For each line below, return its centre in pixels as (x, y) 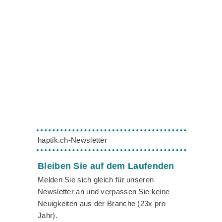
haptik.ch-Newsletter (72, 140)
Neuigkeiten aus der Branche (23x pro (102, 203)
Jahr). (48, 215)
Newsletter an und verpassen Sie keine (104, 191)
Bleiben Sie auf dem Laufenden (106, 166)
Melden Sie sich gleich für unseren (96, 179)
